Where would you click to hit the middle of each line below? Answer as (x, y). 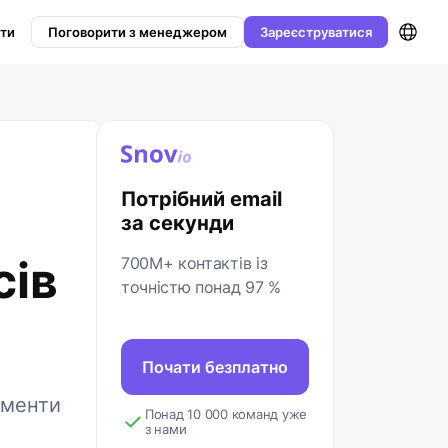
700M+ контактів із (194, 263)
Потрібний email (201, 199)
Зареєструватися (316, 31)
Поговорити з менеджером (137, 31)
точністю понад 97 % (201, 287)
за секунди (177, 223)
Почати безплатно (215, 367)
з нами (166, 429)
